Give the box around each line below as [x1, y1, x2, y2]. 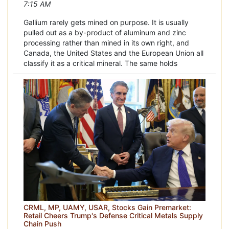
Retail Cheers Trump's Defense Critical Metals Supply [24, 211, 203, 220]
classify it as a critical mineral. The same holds [24, 59, 177, 68]
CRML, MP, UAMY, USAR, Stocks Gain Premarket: [24, 202, 191, 212]
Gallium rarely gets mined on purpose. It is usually [24, 18, 189, 27]
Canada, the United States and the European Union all [24, 49, 203, 58]
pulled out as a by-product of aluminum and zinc [24, 28, 186, 37]
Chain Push [24, 219, 61, 228]
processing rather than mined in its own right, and [24, 38, 189, 48]
